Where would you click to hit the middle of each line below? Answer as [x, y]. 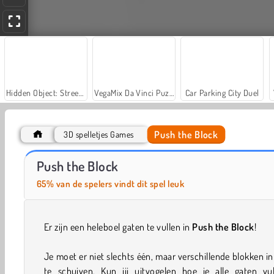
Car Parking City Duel [222, 93]
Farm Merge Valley [193, 158]
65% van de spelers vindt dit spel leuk [111, 184]
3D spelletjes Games [99, 135]
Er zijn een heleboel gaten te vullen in [118, 227]
